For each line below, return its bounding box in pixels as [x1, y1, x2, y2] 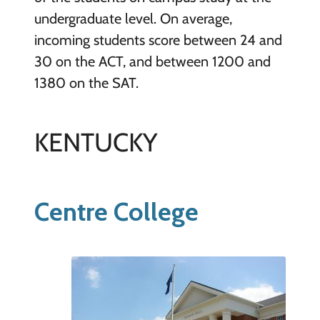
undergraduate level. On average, [34, 10, 232, 28]
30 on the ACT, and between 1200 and [34, 53, 271, 71]
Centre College [34, 196, 199, 228]
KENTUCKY [34, 126, 157, 159]
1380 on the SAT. [34, 74, 139, 92]
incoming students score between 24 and [34, 31, 282, 49]
